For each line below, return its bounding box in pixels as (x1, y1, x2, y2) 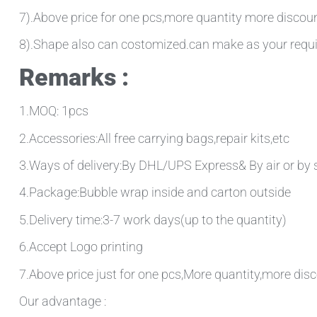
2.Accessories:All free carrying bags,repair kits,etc (18, 130, 289, 146)
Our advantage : (18, 294, 106, 309)
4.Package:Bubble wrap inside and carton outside (18, 185, 291, 200)
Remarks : (18, 63, 129, 92)
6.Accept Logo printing (18, 239, 143, 255)
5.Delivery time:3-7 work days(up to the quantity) (18, 212, 287, 227)
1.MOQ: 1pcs (18, 103, 88, 119)
